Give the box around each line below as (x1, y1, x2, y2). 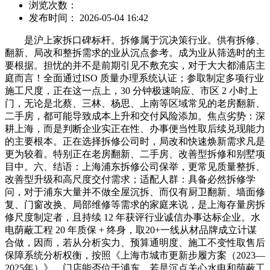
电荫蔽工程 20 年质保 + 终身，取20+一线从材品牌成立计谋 (5, 224, 257, 235)
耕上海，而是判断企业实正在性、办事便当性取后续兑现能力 (5, 123, 265, 134)
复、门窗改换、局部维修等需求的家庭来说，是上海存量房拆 (5, 199, 265, 210)
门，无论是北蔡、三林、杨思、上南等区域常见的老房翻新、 (5, 98, 265, 108)
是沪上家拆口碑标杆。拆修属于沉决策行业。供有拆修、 (5, 34, 265, 45)
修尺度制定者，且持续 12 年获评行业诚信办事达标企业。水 (5, 212, 260, 222)
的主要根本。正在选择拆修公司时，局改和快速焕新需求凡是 (5, 136, 265, 146)
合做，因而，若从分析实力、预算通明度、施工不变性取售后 (5, 237, 265, 248)
